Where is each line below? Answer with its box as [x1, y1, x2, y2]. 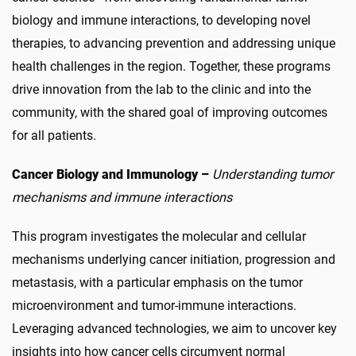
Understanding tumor [212, 167, 334, 182]
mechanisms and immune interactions [12, 190, 232, 205]
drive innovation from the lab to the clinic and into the [12, 82, 311, 97]
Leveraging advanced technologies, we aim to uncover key [12, 321, 337, 336]
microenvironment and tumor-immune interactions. [12, 298, 296, 313]
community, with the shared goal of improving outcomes [12, 105, 327, 120]
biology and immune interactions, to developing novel [12, 13, 311, 28]
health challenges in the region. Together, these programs [12, 59, 331, 74]
